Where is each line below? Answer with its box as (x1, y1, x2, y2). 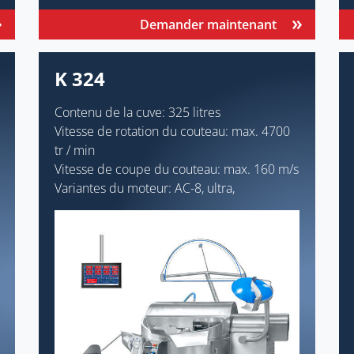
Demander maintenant (140, 15, 277, 33)
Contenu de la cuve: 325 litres (55, 103, 220, 121)
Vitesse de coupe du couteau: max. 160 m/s (55, 160, 299, 178)
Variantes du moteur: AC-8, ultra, (55, 179, 235, 197)
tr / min (55, 141, 95, 159)
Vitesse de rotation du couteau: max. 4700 (55, 122, 290, 140)
